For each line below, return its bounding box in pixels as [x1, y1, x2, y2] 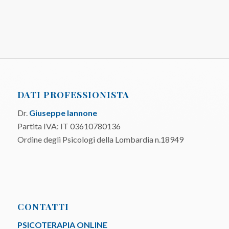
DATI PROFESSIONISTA [17, 88, 129, 101]
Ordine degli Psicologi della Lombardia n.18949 [17, 134, 184, 144]
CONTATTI [17, 200, 69, 213]
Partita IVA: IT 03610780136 [17, 121, 121, 131]
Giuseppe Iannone [29, 107, 97, 118]
